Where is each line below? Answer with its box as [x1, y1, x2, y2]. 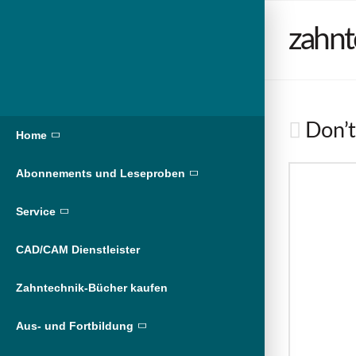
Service [16, 205, 56, 219]
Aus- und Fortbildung [16, 319, 133, 333]
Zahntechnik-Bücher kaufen [16, 281, 168, 295]
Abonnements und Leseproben [16, 167, 185, 180]
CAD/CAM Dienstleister [16, 243, 140, 257]
